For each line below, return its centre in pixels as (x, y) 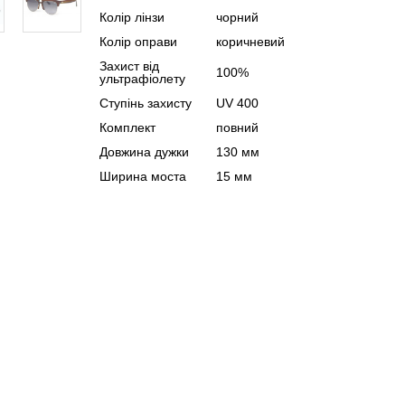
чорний (237, 17)
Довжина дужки (144, 152)
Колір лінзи (132, 17)
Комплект (127, 127)
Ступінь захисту (145, 103)
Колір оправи (138, 42)
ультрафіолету (142, 79)
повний (237, 127)
